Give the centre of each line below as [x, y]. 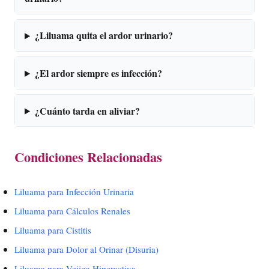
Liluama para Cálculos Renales [72, 211]
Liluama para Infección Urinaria [74, 192]
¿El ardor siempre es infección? [98, 73]
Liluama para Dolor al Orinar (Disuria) [86, 249]
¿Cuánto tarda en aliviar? [87, 110]
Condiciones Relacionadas [88, 157]
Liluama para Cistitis [53, 230]
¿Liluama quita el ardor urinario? [104, 35]
